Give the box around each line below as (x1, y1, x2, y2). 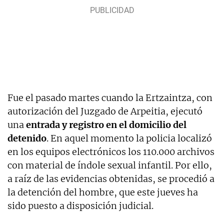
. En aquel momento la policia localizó (46, 132, 212, 144)
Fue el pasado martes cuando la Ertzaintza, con (7, 91, 212, 103)
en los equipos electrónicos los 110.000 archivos (7, 145, 214, 157)
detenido (7, 132, 46, 144)
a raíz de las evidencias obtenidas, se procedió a (7, 172, 214, 184)
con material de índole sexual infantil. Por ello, (7, 159, 212, 171)
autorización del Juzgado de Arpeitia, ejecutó (7, 105, 202, 117)
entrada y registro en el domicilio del (26, 118, 186, 130)
